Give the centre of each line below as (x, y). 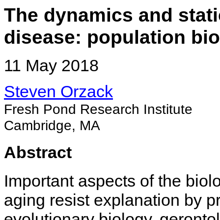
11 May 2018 (51, 66)
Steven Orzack (58, 92)
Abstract (38, 152)
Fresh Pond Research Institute (98, 109)
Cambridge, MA (52, 125)
